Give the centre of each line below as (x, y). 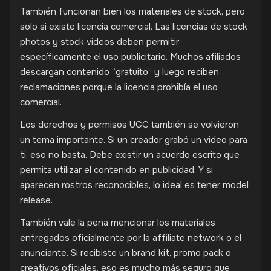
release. (36, 200)
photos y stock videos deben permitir (100, 42)
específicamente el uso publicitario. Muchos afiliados (130, 57)
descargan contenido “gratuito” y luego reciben (119, 72)
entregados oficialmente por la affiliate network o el (131, 238)
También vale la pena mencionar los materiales (118, 223)
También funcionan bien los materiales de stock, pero (132, 11)
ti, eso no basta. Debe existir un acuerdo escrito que (130, 155)
